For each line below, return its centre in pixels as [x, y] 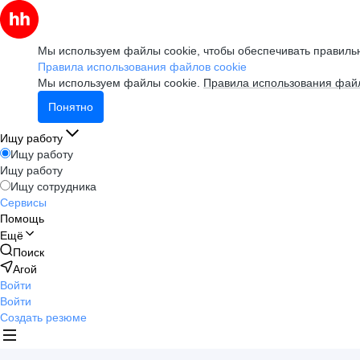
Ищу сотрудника [53, 186]
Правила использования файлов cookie [142, 67]
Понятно [71, 107]
